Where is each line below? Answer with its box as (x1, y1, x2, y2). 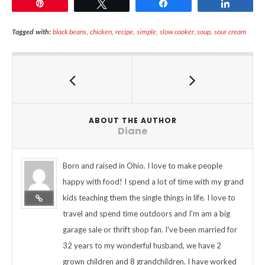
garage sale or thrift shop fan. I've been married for (63, 225, 237, 235)
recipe (115, 27, 134, 37)
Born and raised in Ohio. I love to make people (63, 161, 222, 171)
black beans (52, 27, 87, 37)
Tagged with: (12, 27, 51, 37)
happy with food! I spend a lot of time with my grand (63, 177, 244, 187)
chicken (90, 27, 112, 37)
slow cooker (159, 27, 194, 37)
